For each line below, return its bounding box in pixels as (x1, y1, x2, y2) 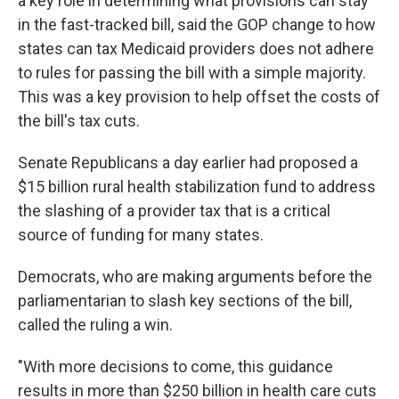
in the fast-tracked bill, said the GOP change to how (18, 14, 376, 34)
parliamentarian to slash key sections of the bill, (18, 290, 352, 310)
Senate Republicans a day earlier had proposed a (18, 152, 358, 172)
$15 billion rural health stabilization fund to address (18, 176, 376, 196)
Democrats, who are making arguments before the (18, 266, 372, 286)
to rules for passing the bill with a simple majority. (18, 62, 366, 82)
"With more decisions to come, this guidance (18, 356, 333, 376)
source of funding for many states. (18, 224, 264, 244)
